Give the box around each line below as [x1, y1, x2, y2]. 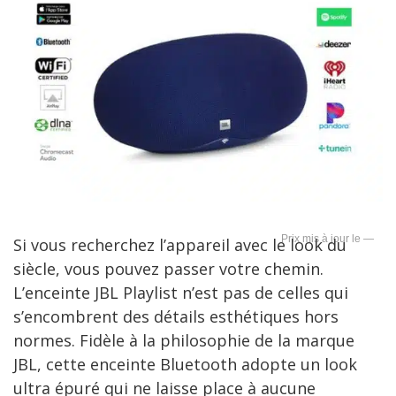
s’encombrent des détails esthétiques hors [13, 305, 339, 327]
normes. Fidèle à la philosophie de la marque [13, 329, 354, 351]
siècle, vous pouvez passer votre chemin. [13, 257, 324, 279]
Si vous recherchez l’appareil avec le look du [13, 233, 346, 255]
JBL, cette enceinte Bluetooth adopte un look [13, 353, 357, 375]
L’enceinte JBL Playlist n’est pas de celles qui [13, 281, 348, 303]
